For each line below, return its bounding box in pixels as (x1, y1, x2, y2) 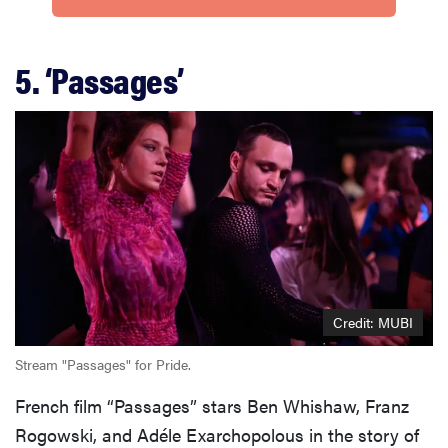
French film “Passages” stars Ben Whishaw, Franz (15, 392, 409, 418)
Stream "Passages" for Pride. (15, 353, 191, 374)
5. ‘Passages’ (15, 52, 184, 105)
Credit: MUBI (333, 311, 413, 332)
